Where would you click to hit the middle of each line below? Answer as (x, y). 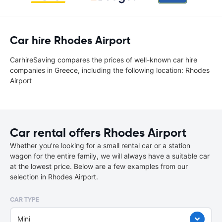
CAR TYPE (25, 199)
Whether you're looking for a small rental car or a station (100, 145)
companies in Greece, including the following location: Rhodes (110, 70)
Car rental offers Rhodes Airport (98, 133)
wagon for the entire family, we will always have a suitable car (110, 156)
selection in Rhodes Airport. (54, 177)
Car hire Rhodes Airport (70, 40)
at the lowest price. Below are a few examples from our (99, 166)
